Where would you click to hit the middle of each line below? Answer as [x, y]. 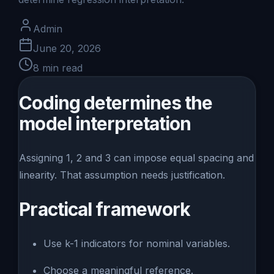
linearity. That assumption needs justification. [122, 175]
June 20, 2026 [67, 49]
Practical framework [105, 209]
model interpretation [105, 124]
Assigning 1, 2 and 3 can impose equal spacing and [137, 158]
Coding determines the [116, 103]
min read [63, 68]
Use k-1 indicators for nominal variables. [137, 243]
